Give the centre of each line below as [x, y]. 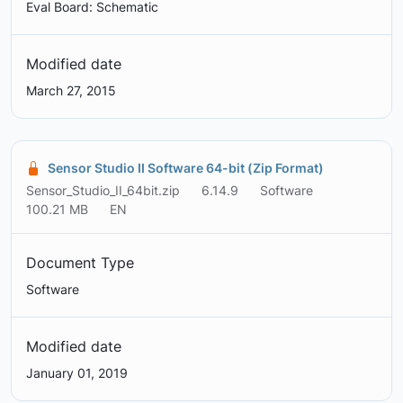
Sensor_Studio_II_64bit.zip [103, 191]
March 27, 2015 [71, 91]
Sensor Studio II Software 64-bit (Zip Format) [186, 168]
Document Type [80, 263]
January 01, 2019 [77, 373]
